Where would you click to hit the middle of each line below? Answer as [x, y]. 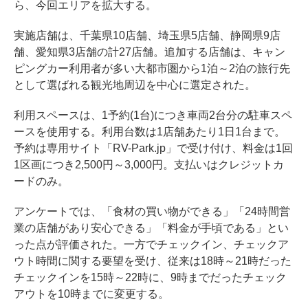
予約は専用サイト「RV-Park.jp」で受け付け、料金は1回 [153, 148]
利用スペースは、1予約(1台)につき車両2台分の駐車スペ [153, 115]
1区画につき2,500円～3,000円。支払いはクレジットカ [149, 165]
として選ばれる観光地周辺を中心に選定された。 [135, 85]
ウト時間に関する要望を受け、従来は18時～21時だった [153, 261]
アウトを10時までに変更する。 [91, 294]
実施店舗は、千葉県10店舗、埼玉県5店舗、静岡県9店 [147, 36]
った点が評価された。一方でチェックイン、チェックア [151, 245]
